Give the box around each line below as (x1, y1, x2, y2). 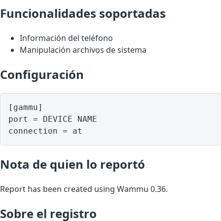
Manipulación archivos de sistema (20, 44, 147, 55)
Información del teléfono (20, 32, 113, 43)
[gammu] (8, 102, 43, 112)
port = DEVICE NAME (8, 114, 97, 124)
